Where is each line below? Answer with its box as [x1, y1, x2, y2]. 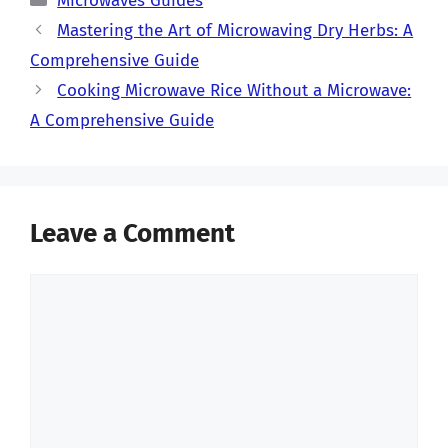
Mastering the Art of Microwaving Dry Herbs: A [57, 19, 414, 41]
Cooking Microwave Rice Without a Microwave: [57, 79, 412, 101]
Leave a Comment [30, 217, 235, 249]
